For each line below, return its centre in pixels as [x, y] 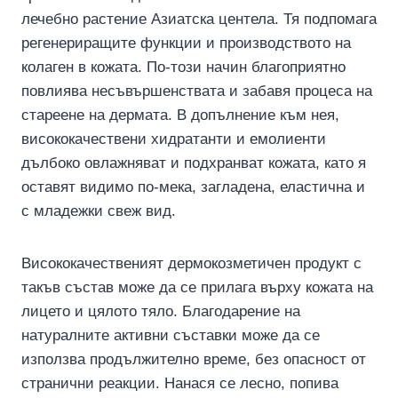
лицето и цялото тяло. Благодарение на [161, 312]
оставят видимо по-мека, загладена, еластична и [193, 187]
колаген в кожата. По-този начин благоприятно [183, 68]
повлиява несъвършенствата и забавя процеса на [197, 92]
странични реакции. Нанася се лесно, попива [180, 384]
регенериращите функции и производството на [186, 44]
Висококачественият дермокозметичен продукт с [191, 264]
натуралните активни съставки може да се [171, 336]
